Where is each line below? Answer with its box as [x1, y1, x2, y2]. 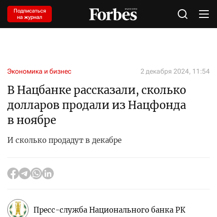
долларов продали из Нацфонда [7, 98, 186, 112]
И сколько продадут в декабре [7, 136, 122, 145]
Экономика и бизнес [7, 67, 71, 75]
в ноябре [7, 113, 56, 127]
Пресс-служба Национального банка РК [33, 205, 186, 215]
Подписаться [13, 8, 46, 14]
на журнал [17, 14, 42, 20]
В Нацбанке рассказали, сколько [7, 83, 186, 97]
